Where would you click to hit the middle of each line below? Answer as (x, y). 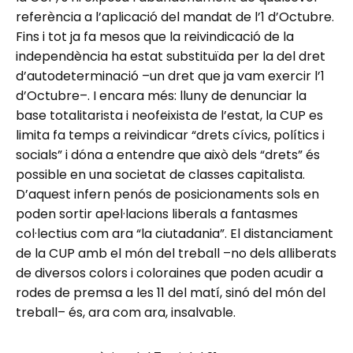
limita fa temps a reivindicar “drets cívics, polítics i (170, 135)
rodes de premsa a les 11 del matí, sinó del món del (171, 292)
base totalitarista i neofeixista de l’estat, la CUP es (169, 115)
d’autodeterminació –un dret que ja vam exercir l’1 (170, 76)
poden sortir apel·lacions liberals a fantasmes (157, 214)
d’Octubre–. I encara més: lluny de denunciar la (161, 95)
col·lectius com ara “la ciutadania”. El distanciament (175, 233)
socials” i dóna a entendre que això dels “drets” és (168, 154)
